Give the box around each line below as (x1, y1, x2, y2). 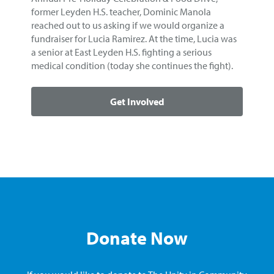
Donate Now (86, 226, 188, 250)
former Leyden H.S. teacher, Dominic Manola (31, 5, 212, 18)
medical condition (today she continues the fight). (31, 59, 234, 72)
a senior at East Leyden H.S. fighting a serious (31, 45, 212, 58)
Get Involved (109, 95, 165, 108)
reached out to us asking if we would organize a (31, 18, 225, 31)
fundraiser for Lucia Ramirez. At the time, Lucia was (31, 32, 237, 45)
